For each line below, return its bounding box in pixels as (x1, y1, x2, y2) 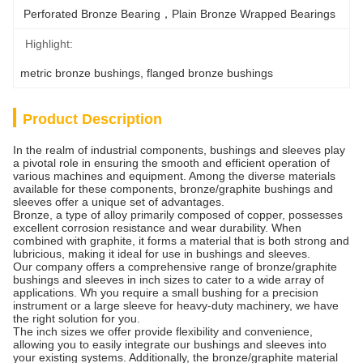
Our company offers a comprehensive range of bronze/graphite (13, 260, 337, 273)
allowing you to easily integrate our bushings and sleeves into (13, 338, 327, 351)
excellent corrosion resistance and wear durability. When (13, 221, 301, 234)
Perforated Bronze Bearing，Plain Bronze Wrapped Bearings (23, 7, 335, 20)
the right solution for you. (13, 312, 140, 325)
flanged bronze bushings (147, 66, 273, 79)
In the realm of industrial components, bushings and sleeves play (13, 143, 345, 156)
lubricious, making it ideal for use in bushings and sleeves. (13, 247, 310, 260)
